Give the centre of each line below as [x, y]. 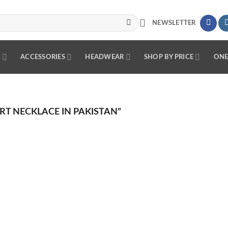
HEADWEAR [105, 57]
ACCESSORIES [43, 57]
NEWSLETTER [174, 23]
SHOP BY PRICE [169, 57]
